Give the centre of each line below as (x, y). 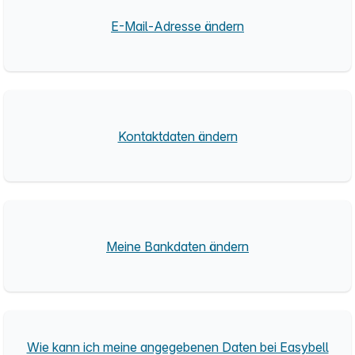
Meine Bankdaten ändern (177, 246)
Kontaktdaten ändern (177, 136)
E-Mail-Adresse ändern (177, 26)
